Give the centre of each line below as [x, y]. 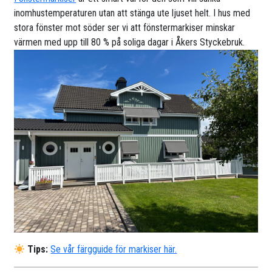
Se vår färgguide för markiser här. [114, 250]
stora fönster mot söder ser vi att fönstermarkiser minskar [125, 28]
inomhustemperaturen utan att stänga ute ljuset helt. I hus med [132, 13]
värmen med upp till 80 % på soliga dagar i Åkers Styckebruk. [130, 42]
